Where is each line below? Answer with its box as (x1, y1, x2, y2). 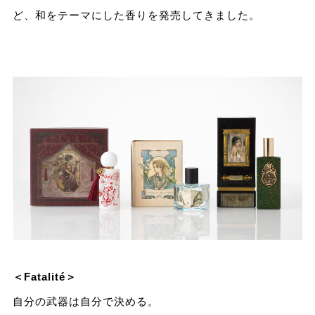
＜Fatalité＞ (12, 271, 77, 283)
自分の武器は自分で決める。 (12, 295, 159, 308)
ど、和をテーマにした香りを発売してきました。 (12, 9, 260, 22)
